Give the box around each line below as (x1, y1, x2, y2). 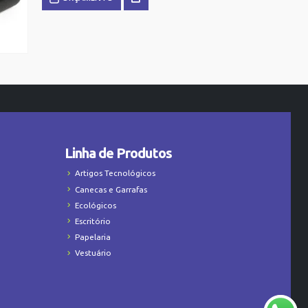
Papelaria (75, 232, 111, 242)
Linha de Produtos (65, 145, 173, 162)
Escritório (75, 216, 111, 225)
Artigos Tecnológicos (75, 168, 156, 178)
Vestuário (75, 248, 112, 258)
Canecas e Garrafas (75, 184, 148, 194)
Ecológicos (75, 200, 117, 210)
